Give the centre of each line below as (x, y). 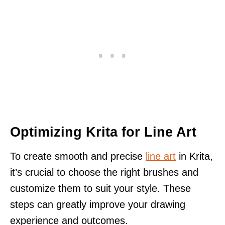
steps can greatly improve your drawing (98, 204)
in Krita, (194, 156)
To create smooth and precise (78, 156)
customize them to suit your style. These (100, 188)
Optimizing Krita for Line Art (103, 132)
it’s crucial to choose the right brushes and (104, 172)
